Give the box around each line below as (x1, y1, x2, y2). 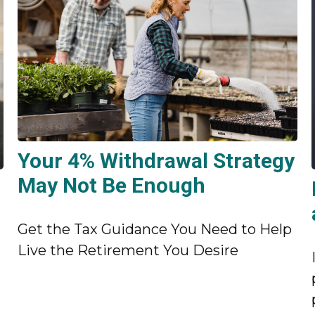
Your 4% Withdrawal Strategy (18, 148, 295, 173)
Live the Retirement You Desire (18, 242, 239, 259)
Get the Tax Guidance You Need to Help (18, 221, 292, 238)
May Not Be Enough (18, 173, 206, 198)
